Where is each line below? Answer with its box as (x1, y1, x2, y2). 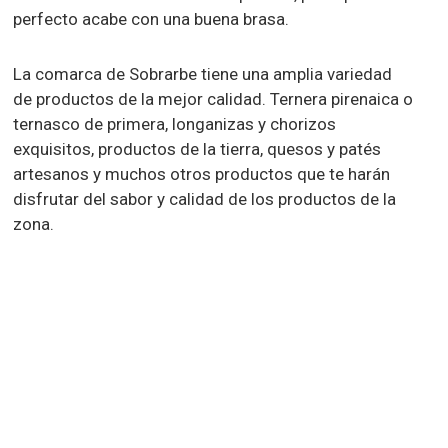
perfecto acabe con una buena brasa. (13, 9, 290, 29)
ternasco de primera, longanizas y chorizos (13, 114, 337, 134)
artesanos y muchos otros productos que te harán (13, 164, 391, 184)
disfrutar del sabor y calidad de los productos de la (13, 189, 397, 209)
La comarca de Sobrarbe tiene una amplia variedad (13, 64, 393, 84)
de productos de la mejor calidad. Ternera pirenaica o (13, 89, 414, 109)
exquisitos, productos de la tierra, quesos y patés (13, 139, 382, 159)
